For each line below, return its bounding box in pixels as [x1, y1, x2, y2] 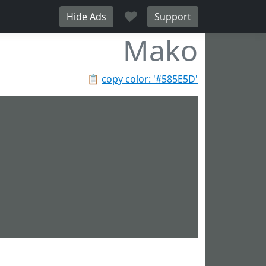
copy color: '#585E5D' [102, 72, 198, 85]
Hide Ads [66, 10, 106, 23]
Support [154, 10, 191, 23]
